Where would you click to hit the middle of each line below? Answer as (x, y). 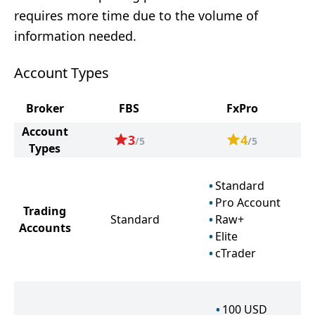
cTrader (235, 253)
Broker (45, 108)
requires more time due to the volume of (136, 15)
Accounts (45, 228)
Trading (45, 211)
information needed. (75, 36)
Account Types (62, 73)
